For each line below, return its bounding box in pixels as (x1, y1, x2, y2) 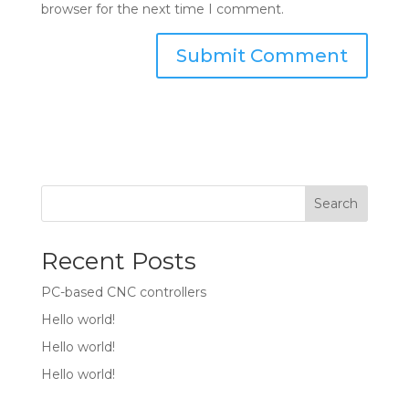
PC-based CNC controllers (40, 284, 206, 300)
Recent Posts (40, 246, 196, 276)
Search (314, 195, 359, 212)
